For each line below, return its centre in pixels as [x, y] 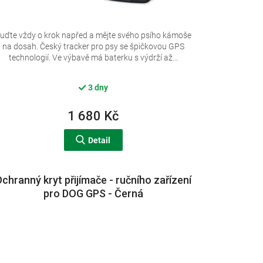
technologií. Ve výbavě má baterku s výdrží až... [93, 57]
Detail [100, 140]
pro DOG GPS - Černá [93, 193]
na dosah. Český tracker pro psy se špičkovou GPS [93, 46]
